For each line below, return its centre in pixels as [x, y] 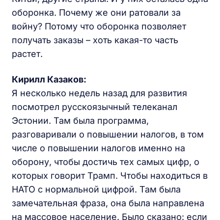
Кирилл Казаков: [49, 80]
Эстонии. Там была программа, [80, 121]
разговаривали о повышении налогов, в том [108, 135]
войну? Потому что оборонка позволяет [99, 27]
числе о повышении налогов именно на [98, 148]
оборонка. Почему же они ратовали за [96, 13]
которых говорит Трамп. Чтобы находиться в [110, 176]
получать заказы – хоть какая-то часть [95, 40]
